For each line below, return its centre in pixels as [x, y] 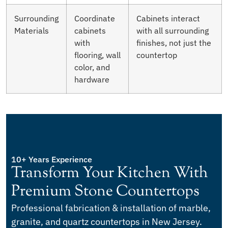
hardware [92, 79]
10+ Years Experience [52, 159]
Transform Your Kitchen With [110, 173]
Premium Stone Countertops [105, 191]
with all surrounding [173, 30]
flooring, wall [97, 54]
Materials [32, 30]
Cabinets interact [168, 18]
